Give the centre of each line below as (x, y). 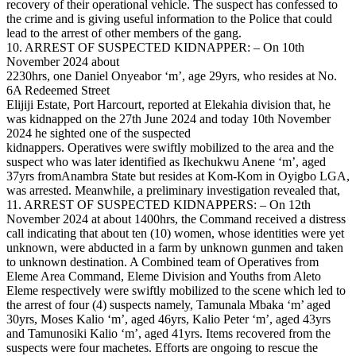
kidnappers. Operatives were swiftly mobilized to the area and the (170, 148)
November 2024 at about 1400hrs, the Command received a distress (176, 219)
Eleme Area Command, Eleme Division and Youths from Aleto (164, 277)
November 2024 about (63, 62)
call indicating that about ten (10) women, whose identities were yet (175, 234)
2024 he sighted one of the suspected (99, 133)
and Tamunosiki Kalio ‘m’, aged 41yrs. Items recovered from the (168, 334)
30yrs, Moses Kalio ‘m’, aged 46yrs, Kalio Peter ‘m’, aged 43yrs (168, 319)
